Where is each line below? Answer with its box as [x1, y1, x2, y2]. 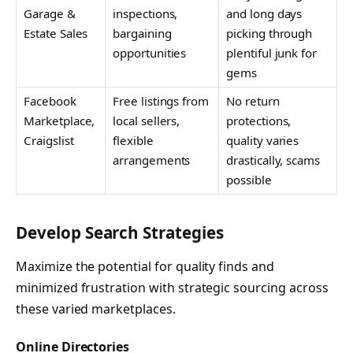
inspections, [113, 5, 178, 21]
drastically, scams [226, 151, 321, 168]
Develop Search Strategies [16, 221, 224, 243]
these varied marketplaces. [16, 299, 176, 318]
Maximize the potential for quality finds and [16, 257, 274, 275]
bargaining [113, 24, 172, 41]
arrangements [113, 151, 191, 168]
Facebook [24, 92, 76, 109]
